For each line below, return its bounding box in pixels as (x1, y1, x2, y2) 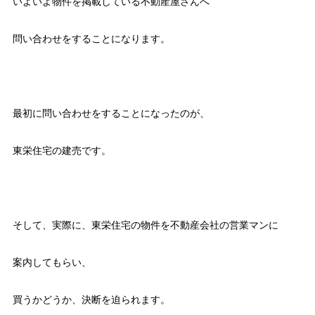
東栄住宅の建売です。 (12, 144, 111, 156)
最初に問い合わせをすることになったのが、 (12, 107, 210, 119)
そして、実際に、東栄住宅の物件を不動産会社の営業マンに (12, 219, 278, 231)
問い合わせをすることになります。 (12, 32, 170, 44)
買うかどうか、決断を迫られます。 (12, 293, 170, 305)
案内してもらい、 (12, 256, 91, 268)
